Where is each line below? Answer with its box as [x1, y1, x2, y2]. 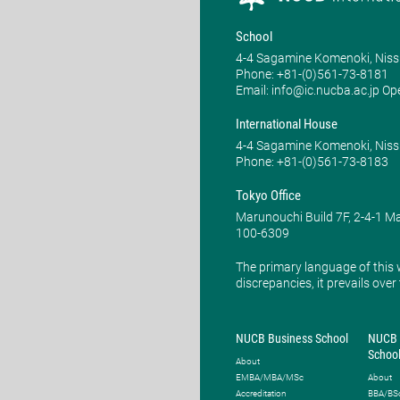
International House [236, 116, 337, 133]
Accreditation [236, 387, 287, 398]
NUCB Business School [236, 330, 348, 346]
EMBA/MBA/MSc [236, 371, 304, 382]
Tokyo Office [236, 187, 301, 204]
